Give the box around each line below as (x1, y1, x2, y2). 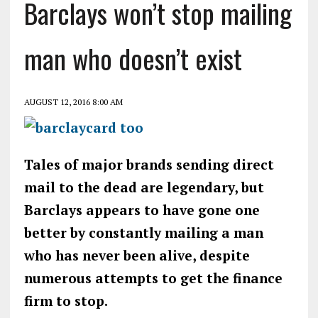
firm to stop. (23, 291, 108, 309)
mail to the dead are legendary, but (23, 177, 264, 196)
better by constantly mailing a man (23, 223, 263, 241)
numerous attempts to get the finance (23, 268, 283, 287)
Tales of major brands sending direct (23, 155, 274, 173)
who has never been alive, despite (23, 246, 250, 264)
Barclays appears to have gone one (23, 200, 260, 219)
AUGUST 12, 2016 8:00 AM (23, 96, 123, 107)
